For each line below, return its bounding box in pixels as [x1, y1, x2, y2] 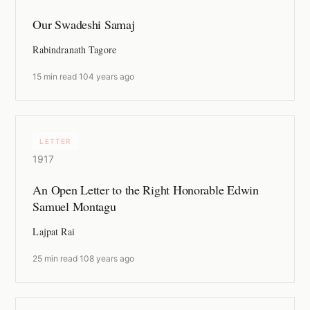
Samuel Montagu [33, 198, 116, 215]
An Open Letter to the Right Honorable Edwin [33, 181, 259, 199]
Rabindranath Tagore [33, 43, 117, 57]
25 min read [33, 253, 78, 264]
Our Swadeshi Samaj [33, 16, 135, 33]
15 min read [33, 71, 77, 82]
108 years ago [80, 253, 135, 264]
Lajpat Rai [33, 225, 75, 239]
